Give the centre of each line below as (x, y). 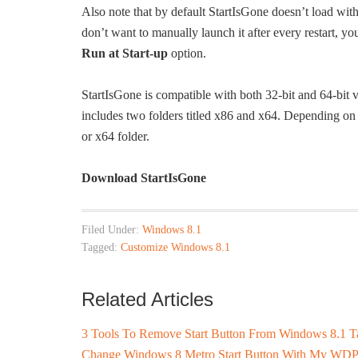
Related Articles (147, 299)
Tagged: (101, 247)
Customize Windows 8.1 (175, 247)
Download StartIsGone (144, 178)
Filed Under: (112, 230)
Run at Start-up (125, 53)
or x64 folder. (115, 136)
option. (187, 53)
